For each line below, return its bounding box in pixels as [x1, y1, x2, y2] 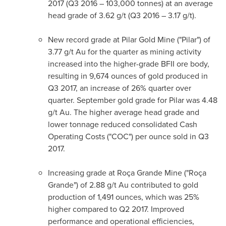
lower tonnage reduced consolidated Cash [48, 119, 197, 130]
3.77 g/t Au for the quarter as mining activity [48, 46, 201, 58]
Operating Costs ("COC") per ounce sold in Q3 [48, 131, 209, 142]
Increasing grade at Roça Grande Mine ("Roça [48, 167, 206, 179]
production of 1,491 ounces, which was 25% [48, 191, 199, 203]
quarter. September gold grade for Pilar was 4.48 [48, 94, 217, 106]
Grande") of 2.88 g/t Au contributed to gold [48, 179, 198, 191]
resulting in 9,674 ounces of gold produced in [48, 70, 208, 82]
